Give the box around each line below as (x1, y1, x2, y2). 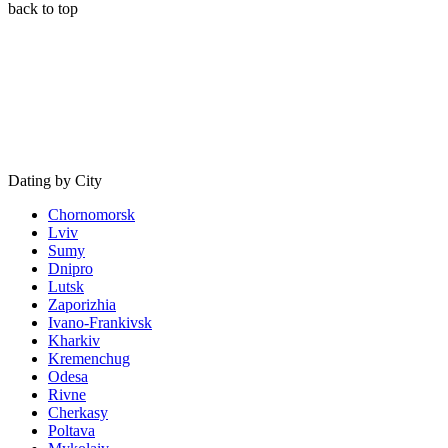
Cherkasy (48, 403, 108, 421)
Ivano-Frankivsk (48, 313, 152, 331)
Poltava (48, 421, 95, 439)
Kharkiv (48, 331, 100, 349)
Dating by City (8, 171, 102, 189)
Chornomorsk (48, 205, 135, 223)
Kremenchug (48, 349, 130, 367)
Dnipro (48, 259, 93, 277)
